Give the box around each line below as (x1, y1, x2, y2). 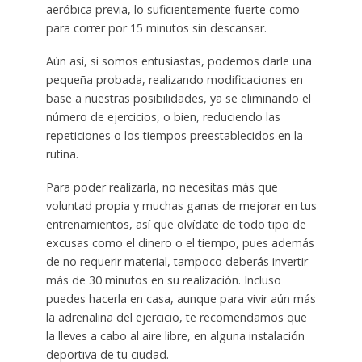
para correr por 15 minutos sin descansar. (45, 20, 267, 36)
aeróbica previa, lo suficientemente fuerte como (45, 2, 300, 18)
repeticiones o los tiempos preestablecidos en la (45, 128, 303, 144)
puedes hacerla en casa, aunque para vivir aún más (45, 291, 316, 307)
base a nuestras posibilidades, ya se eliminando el (45, 90, 311, 107)
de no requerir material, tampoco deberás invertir (45, 254, 308, 270)
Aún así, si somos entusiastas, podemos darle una (45, 53, 312, 69)
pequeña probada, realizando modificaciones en (45, 72, 303, 88)
